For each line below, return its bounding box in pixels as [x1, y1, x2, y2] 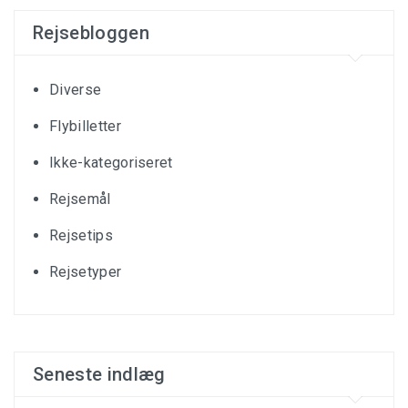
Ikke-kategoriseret [49, 154, 173, 172]
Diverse [49, 81, 102, 99]
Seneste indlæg [33, 363, 166, 386]
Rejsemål [49, 190, 111, 209]
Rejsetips [49, 227, 113, 245]
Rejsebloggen [33, 22, 149, 45]
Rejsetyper [49, 263, 122, 281]
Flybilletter [49, 117, 121, 136]
